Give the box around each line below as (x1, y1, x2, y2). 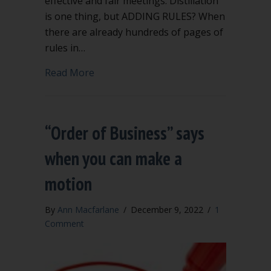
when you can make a (45, 146, 182, 170)
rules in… (45, 41, 85, 54)
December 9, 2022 (131, 204, 206, 215)
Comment (45, 218, 84, 229)
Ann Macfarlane (57, 204, 119, 215)
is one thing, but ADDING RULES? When (45, 10, 225, 23)
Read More (45, 66, 94, 79)
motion (45, 172, 92, 195)
